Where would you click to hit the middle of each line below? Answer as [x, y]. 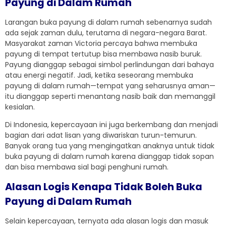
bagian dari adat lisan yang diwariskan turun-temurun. [101, 135]
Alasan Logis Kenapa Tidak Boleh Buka [104, 187]
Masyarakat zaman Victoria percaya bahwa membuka [101, 44]
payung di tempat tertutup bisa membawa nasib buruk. [103, 54]
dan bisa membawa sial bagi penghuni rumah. [87, 167]
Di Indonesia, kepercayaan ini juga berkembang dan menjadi [111, 125]
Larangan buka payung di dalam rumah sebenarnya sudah [108, 22]
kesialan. [20, 107]
